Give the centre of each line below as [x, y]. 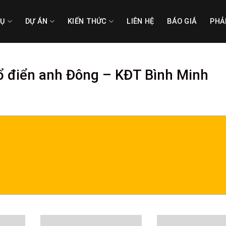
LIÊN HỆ [140, 21]
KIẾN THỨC [87, 21]
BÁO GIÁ [182, 21]
